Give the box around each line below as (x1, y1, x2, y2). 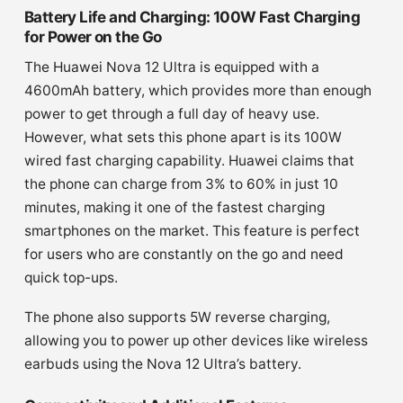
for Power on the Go (24, 27, 162, 46)
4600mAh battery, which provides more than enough (24, 81, 372, 99)
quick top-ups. (24, 268, 118, 286)
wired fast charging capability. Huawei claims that (24, 151, 354, 169)
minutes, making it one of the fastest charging (24, 198, 325, 216)
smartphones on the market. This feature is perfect (24, 221, 360, 239)
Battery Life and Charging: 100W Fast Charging (24, 7, 360, 26)
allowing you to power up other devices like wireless (24, 331, 368, 349)
